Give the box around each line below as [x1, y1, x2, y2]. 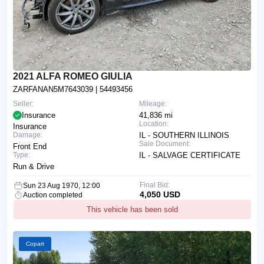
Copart [26, 240, 44, 247]
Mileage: [139, 100, 167, 108]
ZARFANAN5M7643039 [13, 85, 95, 94]
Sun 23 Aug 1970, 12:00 [23, 181, 100, 190]
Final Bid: [139, 181, 170, 190]
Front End [13, 142, 47, 151]
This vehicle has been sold [87, 205, 178, 214]
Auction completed [23, 191, 82, 200]
